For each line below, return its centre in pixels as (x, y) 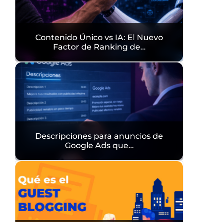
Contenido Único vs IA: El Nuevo (99, 37)
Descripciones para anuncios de (99, 136)
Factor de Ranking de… (99, 47)
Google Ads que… (99, 145)
